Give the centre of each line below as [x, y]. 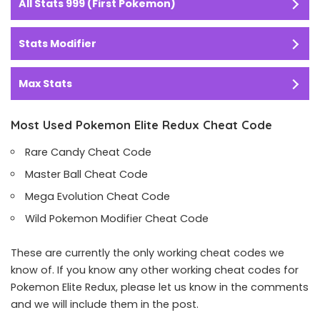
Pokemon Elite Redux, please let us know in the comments [160, 287]
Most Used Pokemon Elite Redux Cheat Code [141, 125]
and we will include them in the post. [105, 304]
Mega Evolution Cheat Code [98, 196]
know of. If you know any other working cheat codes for [155, 270]
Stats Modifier [57, 44]
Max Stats [45, 84]
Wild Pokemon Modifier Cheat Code [117, 218]
